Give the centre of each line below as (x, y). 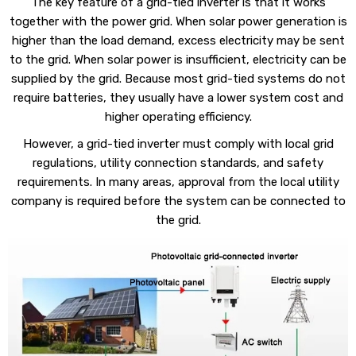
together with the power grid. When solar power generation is (178, 22)
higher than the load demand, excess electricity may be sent (178, 41)
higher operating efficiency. (178, 117)
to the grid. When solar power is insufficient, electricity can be (178, 60)
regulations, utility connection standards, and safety (178, 163)
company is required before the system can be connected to (178, 201)
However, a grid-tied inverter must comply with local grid (178, 144)
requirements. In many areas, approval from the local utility (178, 182)
